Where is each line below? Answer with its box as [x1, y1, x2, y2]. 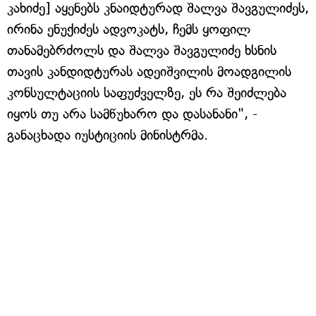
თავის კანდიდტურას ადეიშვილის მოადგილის [7, 63, 291, 80]
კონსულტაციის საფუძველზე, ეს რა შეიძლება [7, 85, 286, 101]
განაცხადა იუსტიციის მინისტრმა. [7, 127, 208, 143]
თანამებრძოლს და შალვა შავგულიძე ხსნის [7, 42, 276, 59]
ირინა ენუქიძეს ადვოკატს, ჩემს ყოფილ [7, 21, 250, 37]
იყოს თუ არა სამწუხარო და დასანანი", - [7, 106, 257, 122]
